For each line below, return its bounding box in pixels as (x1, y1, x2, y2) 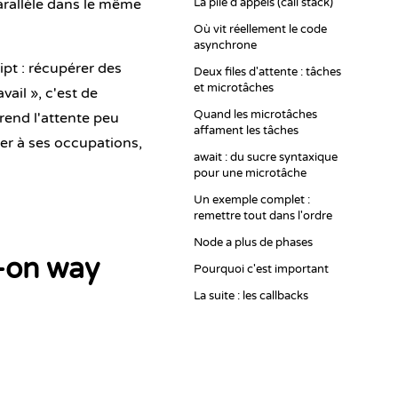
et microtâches (194, 81, 274, 95)
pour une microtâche (194, 166, 306, 180)
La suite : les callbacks (194, 289, 308, 303)
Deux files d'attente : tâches (194, 65, 341, 79)
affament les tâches (194, 123, 298, 138)
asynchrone (194, 38, 257, 52)
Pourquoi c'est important (194, 262, 329, 276)
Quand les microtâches (194, 107, 317, 122)
